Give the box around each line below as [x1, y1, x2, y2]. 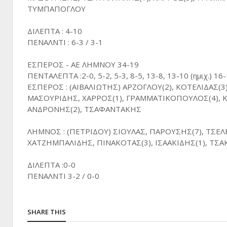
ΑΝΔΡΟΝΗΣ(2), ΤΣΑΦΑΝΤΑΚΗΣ [27, 104, 141, 114]
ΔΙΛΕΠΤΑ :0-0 [27, 160, 75, 170]
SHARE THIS [27, 207, 66, 216]
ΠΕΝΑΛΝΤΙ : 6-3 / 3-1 [27, 37, 103, 47]
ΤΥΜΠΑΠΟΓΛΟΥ [27, 4, 86, 14]
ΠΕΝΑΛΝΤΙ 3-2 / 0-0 [27, 171, 99, 181]
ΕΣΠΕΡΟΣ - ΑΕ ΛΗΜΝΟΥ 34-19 [27, 59, 139, 69]
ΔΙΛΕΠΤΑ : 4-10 [27, 26, 82, 36]
